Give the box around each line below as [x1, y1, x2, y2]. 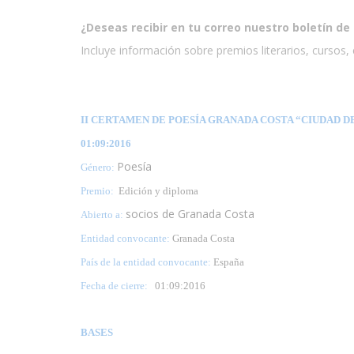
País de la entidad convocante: [81, 255, 213, 268]
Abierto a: [81, 208, 126, 220]
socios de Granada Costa [126, 205, 254, 221]
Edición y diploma [116, 184, 198, 197]
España [213, 255, 244, 268]
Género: [81, 160, 117, 173]
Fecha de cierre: [81, 279, 155, 292]
